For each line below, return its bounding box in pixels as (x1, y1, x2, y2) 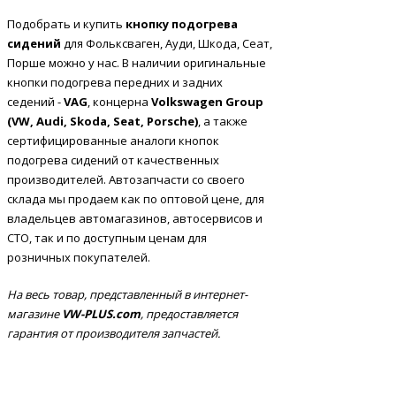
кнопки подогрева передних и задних (7, 73, 223, 90)
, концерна (88, 93, 151, 110)
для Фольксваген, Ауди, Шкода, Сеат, (64, 34, 272, 51)
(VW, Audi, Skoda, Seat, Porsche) (7, 112, 198, 129)
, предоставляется (141, 305, 238, 322)
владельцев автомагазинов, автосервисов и (7, 209, 263, 226)
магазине (7, 305, 62, 322)
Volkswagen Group (151, 93, 263, 110)
